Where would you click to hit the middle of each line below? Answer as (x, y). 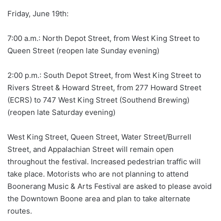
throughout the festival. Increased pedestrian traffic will (104, 162)
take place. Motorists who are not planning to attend (98, 174)
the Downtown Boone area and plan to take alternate (99, 199)
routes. (20, 211)
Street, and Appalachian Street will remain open (91, 149)
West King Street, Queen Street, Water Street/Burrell (99, 137)
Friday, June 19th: (38, 14)
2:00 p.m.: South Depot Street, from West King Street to (104, 75)
